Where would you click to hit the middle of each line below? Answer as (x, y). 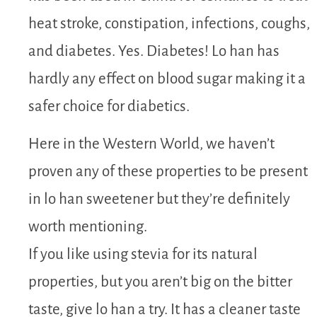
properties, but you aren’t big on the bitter (160, 282)
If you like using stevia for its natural (143, 255)
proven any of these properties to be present (168, 172)
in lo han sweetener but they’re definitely (159, 200)
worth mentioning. (88, 227)
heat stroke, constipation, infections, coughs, (169, 23)
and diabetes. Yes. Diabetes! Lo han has (154, 51)
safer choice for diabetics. (109, 106)
